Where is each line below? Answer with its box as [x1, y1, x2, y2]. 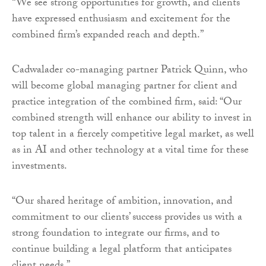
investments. [12, 157, 67, 176]
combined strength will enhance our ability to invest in [12, 109, 252, 128]
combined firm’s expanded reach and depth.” [12, 26, 204, 45]
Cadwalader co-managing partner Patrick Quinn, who [12, 61, 248, 80]
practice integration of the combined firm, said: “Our [12, 93, 242, 112]
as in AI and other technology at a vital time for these [12, 141, 249, 160]
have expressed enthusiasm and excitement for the [12, 10, 230, 29]
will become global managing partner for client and [12, 77, 237, 96]
